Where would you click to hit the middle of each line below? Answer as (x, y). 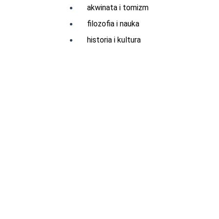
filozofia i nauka (113, 24)
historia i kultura (114, 40)
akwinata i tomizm (118, 8)
